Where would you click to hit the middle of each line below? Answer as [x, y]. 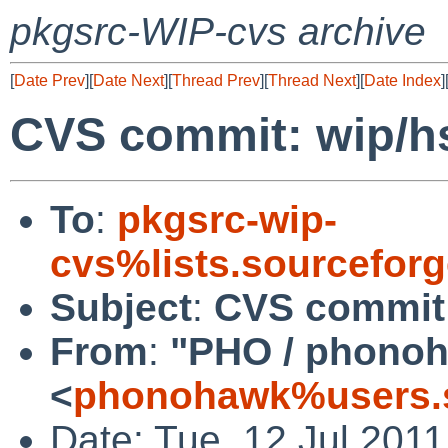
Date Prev [49, 80]
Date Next [128, 80]
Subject [121, 307]
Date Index [402, 80]
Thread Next [312, 80]
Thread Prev [216, 80]
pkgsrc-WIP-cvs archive [218, 31]
